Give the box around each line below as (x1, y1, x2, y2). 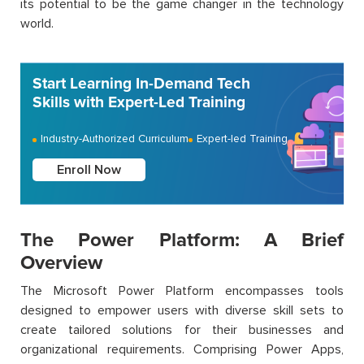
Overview (20, 251, 102, 275)
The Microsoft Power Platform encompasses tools (20, 283, 344, 300)
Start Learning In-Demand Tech (32, 74, 250, 94)
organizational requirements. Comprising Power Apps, (20, 341, 344, 358)
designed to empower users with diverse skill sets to (20, 302, 344, 319)
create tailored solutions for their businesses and (20, 322, 344, 339)
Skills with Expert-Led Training (32, 93, 245, 113)
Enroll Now (57, 162, 121, 179)
